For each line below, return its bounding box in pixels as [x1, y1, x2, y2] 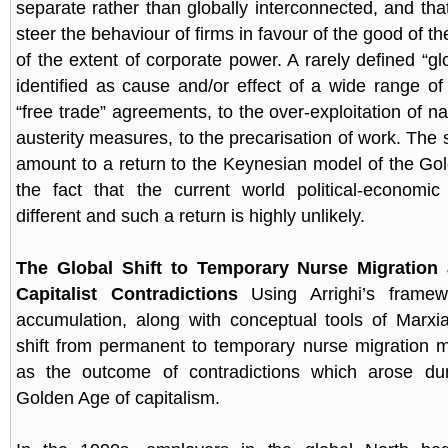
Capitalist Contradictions [16, 284, 252, 304]
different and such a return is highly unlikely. [16, 206, 365, 226]
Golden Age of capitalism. [16, 388, 220, 408]
